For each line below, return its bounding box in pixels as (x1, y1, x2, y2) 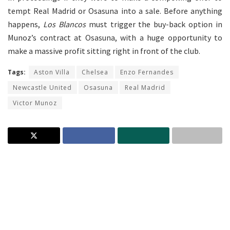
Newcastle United (13, 83, 72, 92)
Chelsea (82, 68, 108, 76)
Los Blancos (43, 19, 89, 29)
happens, (8, 19, 43, 29)
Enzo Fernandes (120, 68, 174, 76)
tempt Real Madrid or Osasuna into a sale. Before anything (8, 6, 222, 16)
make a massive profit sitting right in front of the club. (8, 46, 200, 56)
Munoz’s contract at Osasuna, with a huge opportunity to (8, 32, 222, 43)
